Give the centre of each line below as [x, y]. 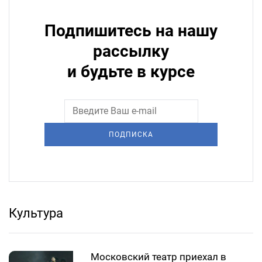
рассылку [131, 51]
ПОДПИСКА [131, 135]
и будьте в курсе [131, 72]
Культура [36, 213]
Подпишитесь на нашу [131, 31]
